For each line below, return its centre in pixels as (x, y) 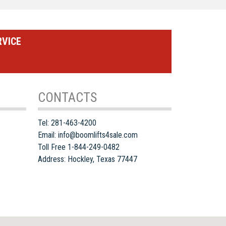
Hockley (80, 159)
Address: (53, 159)
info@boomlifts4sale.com (98, 135)
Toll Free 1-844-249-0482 (79, 147)
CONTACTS (68, 97)
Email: (48, 135)
